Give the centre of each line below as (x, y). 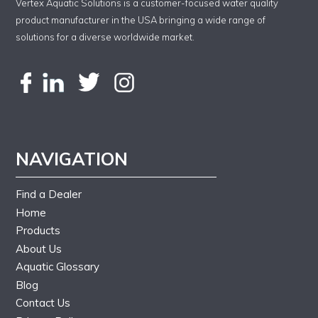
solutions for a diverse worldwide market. (105, 37)
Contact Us (43, 303)
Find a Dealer (49, 194)
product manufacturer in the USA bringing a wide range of (141, 20)
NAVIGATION (72, 159)
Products (38, 231)
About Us (39, 248)
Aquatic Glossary (58, 267)
